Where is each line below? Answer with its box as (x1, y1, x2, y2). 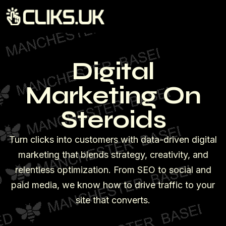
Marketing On (25, 81, 201, 110)
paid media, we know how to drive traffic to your (11, 179, 215, 190)
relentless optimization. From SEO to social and (15, 164, 211, 175)
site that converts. (76, 194, 150, 205)
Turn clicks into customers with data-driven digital (9, 134, 217, 145)
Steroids (60, 105, 166, 134)
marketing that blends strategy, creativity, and (18, 149, 208, 160)
